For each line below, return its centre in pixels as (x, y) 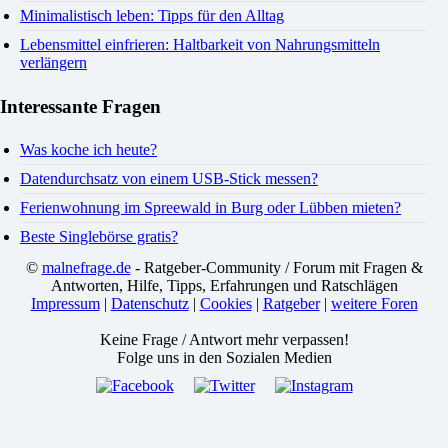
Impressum (65, 304)
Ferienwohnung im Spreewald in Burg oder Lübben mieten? (210, 208)
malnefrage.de (86, 268)
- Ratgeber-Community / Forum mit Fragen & (276, 268)
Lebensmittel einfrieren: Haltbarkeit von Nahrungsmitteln (200, 45)
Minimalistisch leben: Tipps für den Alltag (152, 16)
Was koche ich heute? (88, 150)
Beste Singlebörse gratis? (99, 237)
